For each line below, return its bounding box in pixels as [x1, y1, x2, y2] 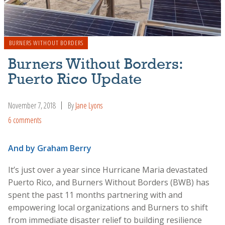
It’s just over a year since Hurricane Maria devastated [8, 164, 207, 175]
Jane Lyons [75, 100, 102, 111]
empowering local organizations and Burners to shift [8, 201, 208, 213]
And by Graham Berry [8, 142, 91, 154]
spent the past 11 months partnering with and [8, 189, 182, 200]
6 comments [8, 114, 41, 126]
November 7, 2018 [8, 100, 56, 111]
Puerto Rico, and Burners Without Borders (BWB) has [8, 176, 209, 188]
